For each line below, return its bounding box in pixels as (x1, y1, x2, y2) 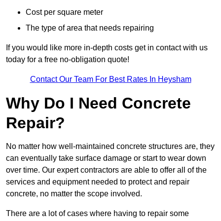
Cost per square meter (26, 7, 103, 16)
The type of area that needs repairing (26, 23, 154, 32)
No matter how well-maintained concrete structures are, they (6, 142, 215, 150)
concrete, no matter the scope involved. (6, 189, 142, 198)
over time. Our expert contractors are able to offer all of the (6, 165, 207, 174)
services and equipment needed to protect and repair (6, 177, 189, 186)
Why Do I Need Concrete (6, 94, 191, 112)
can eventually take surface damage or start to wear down (6, 153, 206, 162)
